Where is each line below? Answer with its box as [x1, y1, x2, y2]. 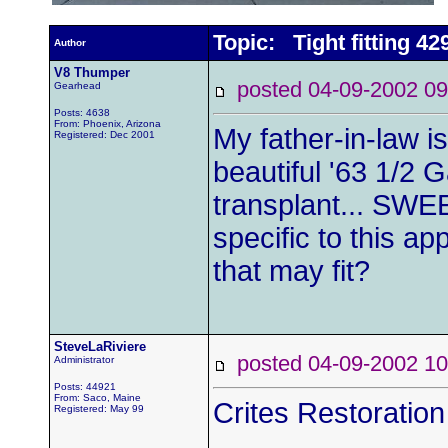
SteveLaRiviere [54, 339, 146, 354]
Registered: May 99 [54, 403, 144, 414]
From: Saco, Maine [54, 392, 141, 403]
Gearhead [54, 80, 101, 91]
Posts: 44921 [54, 381, 116, 392]
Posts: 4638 [54, 107, 110, 118]
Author [54, 37, 86, 48]
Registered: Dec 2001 [54, 129, 155, 140]
